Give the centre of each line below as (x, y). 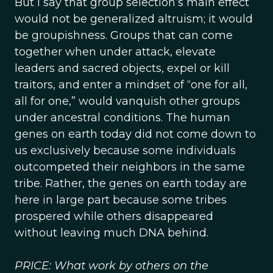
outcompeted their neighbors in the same (130, 167)
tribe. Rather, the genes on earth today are (131, 183)
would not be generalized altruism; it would (134, 19)
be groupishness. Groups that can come (124, 35)
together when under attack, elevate (115, 52)
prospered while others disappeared (114, 216)
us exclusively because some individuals (125, 151)
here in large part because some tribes (121, 200)
